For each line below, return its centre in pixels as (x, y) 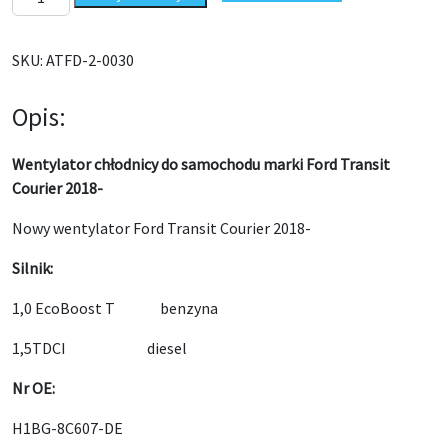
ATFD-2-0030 (90, 60)
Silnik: (32, 268)
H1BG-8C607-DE (67, 428)
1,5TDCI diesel (99, 348)
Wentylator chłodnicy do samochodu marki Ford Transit (201, 164)
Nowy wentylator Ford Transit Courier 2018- (161, 228)
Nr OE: (33, 388)
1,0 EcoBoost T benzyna (115, 308)
